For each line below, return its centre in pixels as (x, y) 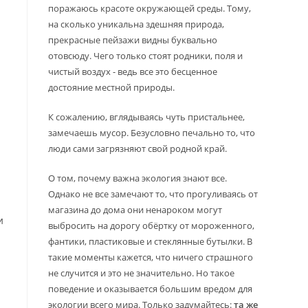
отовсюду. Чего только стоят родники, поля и (145, 56)
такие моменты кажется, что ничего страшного (151, 257)
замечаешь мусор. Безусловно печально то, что (152, 133)
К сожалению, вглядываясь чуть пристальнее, (146, 117)
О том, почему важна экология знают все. (137, 178)
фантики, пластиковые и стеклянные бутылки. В (150, 241)
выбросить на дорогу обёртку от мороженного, (151, 225)
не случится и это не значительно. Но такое (141, 273)
